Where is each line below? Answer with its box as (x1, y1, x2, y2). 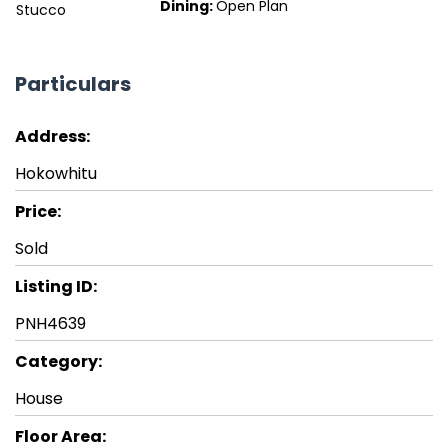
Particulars (15, 70, 131, 99)
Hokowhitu (15, 162, 97, 186)
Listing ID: (15, 275, 97, 299)
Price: (15, 200, 61, 224)
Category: (15, 350, 102, 374)
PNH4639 (15, 312, 86, 336)
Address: (15, 125, 90, 149)
